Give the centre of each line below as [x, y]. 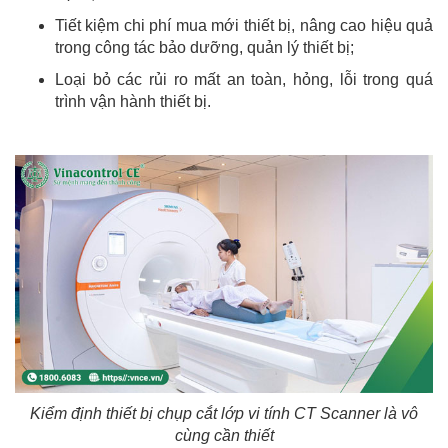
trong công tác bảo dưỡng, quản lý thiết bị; [204, 47]
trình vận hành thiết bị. [133, 101]
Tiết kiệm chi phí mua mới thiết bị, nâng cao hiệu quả [244, 25]
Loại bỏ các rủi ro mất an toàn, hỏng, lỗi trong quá [244, 79]
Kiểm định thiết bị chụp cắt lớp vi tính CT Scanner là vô [224, 414]
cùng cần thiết [224, 436]
